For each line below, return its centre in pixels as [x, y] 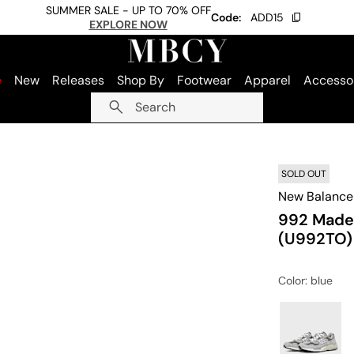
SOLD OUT [304, 174]
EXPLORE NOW [128, 24]
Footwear [204, 80]
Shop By [141, 80]
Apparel [267, 80]
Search [155, 107]
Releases [78, 80]
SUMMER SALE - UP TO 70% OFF [128, 10]
